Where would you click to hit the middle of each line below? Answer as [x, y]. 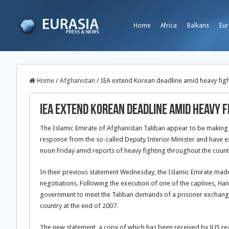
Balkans [198, 26]
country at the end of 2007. [79, 206]
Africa [169, 26]
